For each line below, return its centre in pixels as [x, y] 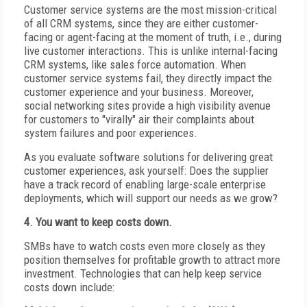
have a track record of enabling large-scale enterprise [145, 184]
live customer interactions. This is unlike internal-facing [151, 51]
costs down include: [69, 287]
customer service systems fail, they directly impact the [148, 78]
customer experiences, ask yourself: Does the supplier [146, 171]
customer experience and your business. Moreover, [139, 92]
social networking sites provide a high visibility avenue [147, 106]
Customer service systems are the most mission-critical [150, 10]
